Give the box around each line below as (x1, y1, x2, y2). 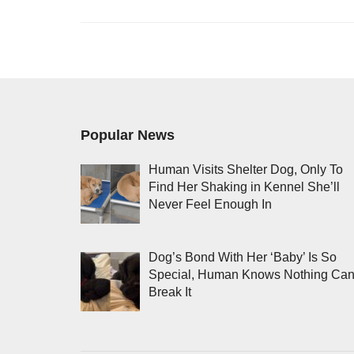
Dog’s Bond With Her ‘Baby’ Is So (148, 250, 337, 264)
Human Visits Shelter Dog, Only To (148, 162, 343, 176)
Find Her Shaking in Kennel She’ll (148, 179, 340, 194)
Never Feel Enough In (148, 197, 272, 211)
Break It (148, 284, 191, 299)
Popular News (81, 126, 175, 143)
